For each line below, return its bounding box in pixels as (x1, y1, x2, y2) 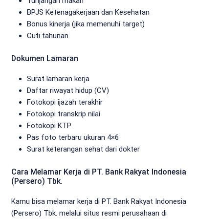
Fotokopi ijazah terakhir (27, 97, 103, 107)
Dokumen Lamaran (11, 53, 78, 63)
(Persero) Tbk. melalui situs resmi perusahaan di (11, 208, 167, 218)
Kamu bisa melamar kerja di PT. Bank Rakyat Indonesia (11, 197, 186, 206)
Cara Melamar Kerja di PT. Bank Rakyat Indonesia (11, 167, 186, 176)
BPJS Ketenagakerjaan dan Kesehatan (27, 7, 150, 17)
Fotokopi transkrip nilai (27, 109, 100, 118)
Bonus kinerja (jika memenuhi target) (27, 19, 145, 28)
